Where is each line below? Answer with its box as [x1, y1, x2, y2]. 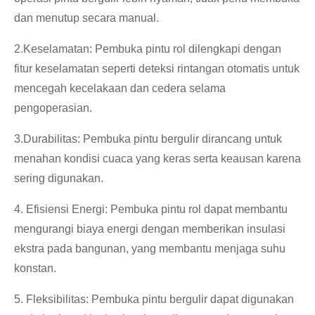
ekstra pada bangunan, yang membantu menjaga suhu [14, 242, 285, 255]
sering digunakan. [14, 172, 103, 184]
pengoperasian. [14, 101, 92, 114]
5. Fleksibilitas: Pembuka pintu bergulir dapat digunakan [14, 292, 294, 305]
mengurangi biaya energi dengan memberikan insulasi [14, 222, 285, 235]
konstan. [14, 262, 56, 274]
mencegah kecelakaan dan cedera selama [14, 82, 226, 94]
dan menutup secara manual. [14, 11, 159, 24]
